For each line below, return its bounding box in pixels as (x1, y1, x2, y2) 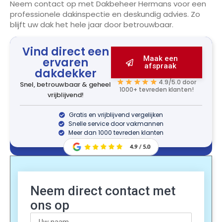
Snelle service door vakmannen (68, 119, 164, 128)
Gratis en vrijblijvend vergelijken (69, 111, 163, 119)
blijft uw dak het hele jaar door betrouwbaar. (10, 19, 173, 30)
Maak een (143, 54, 178, 63)
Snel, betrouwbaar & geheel (20, 80, 111, 90)
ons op (30, 197, 69, 213)
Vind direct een (22, 44, 109, 60)
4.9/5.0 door (157, 78, 196, 87)
